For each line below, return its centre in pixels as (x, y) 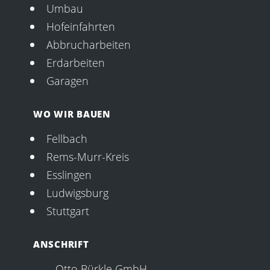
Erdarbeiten (75, 62)
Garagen (67, 80)
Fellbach (67, 138)
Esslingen (69, 174)
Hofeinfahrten (80, 26)
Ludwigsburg (77, 192)
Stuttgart (67, 210)
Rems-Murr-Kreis (87, 156)
